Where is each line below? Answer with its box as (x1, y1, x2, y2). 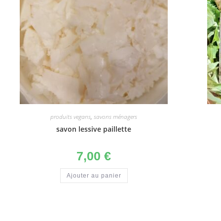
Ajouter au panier (66, 172, 121, 180)
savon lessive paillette (56, 124, 131, 134)
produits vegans (50, 112, 91, 121)
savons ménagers (94, 112, 137, 121)
